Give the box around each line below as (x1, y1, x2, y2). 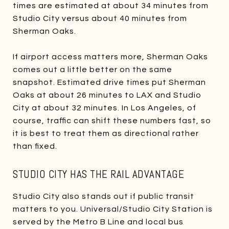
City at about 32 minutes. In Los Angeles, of (13, 103, 196, 112)
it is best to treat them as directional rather (13, 129, 199, 138)
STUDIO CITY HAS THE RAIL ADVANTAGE (13, 167, 184, 181)
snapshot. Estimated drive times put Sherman (13, 78, 206, 86)
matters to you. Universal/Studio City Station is (13, 204, 213, 213)
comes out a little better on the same (13, 65, 172, 74)
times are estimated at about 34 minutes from (13, 1, 209, 10)
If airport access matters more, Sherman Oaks (13, 52, 208, 61)
